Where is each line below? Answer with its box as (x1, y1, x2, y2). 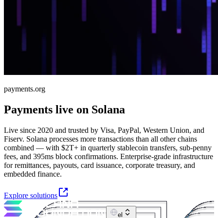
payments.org (4, 85, 45, 93)
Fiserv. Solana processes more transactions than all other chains (4, 134, 197, 143)
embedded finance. (4, 169, 62, 178)
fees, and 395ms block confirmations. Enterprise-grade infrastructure (4, 152, 213, 161)
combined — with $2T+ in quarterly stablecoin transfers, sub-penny (4, 143, 212, 152)
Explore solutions (4, 191, 57, 200)
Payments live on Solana (4, 103, 125, 116)
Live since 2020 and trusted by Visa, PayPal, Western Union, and (4, 126, 204, 134)
